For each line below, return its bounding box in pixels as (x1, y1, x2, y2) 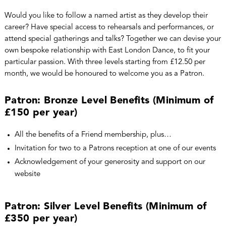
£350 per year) (4, 213, 78, 224)
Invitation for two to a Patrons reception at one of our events (14, 144, 216, 152)
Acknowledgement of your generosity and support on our (14, 158, 205, 166)
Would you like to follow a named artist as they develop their (4, 12, 208, 20)
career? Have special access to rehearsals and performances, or (4, 23, 214, 31)
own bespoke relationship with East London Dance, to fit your (4, 46, 210, 54)
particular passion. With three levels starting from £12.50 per (4, 58, 205, 66)
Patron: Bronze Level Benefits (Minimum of (4, 95, 214, 106)
